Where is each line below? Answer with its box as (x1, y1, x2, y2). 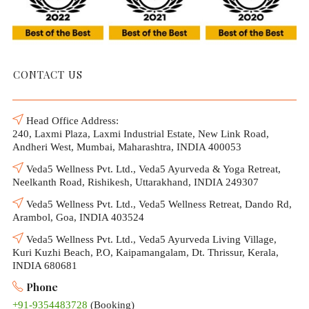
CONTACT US (13, 68, 83, 82)
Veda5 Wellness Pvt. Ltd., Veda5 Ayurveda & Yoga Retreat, (23, 163, 281, 175)
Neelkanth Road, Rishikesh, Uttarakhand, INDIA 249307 (12, 177, 259, 188)
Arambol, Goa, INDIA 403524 (12, 212, 144, 223)
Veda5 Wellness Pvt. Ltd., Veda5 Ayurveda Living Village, (23, 234, 277, 246)
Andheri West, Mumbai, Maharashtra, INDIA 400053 (12, 141, 241, 153)
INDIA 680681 (12, 260, 77, 272)
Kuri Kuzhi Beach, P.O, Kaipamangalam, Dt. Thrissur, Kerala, (12, 247, 279, 259)
